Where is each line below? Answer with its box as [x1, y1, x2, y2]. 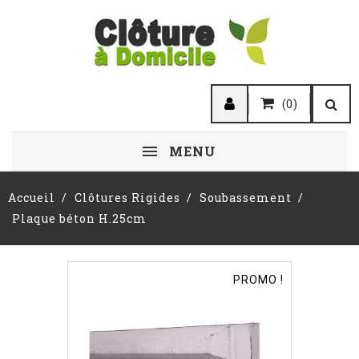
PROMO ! [233, 273, 284, 286]
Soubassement [199, 190, 292, 205]
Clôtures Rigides [74, 190, 180, 205]
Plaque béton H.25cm [12, 211, 147, 226]
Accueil [8, 190, 55, 205]
